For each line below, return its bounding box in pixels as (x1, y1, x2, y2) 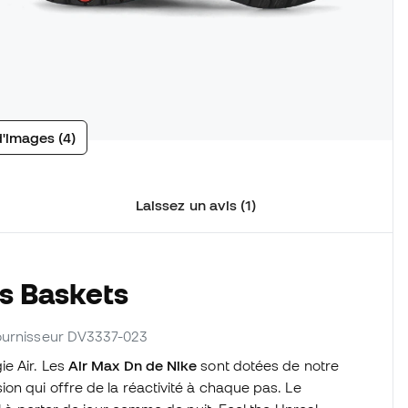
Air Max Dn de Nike (67, 357, 198, 374)
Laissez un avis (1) (136, 197, 257, 214)
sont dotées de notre (197, 357, 339, 374)
